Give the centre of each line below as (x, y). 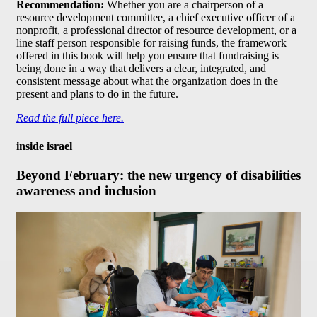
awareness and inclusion (86, 190)
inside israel (44, 146)
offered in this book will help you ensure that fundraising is (148, 56)
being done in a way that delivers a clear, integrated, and (141, 69)
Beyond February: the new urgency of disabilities (158, 175)
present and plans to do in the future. (99, 94)
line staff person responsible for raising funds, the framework (151, 43)
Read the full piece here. (70, 118)
